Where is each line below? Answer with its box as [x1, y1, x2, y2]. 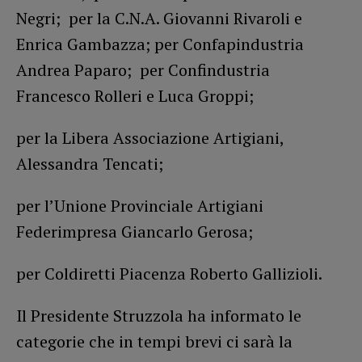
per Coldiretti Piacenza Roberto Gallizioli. [16, 262, 322, 284]
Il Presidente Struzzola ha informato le [16, 304, 301, 326]
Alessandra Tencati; [16, 152, 163, 175]
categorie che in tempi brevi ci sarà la [16, 330, 293, 352]
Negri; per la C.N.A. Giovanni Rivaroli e [16, 6, 302, 29]
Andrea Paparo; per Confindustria [16, 58, 270, 81]
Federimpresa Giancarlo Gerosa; [16, 220, 253, 242]
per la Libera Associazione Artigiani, [16, 126, 284, 149]
